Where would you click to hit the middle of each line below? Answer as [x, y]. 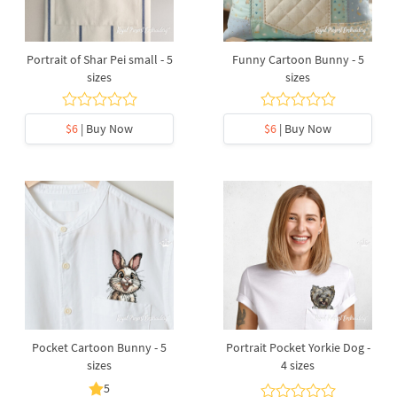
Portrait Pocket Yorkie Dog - [298, 347]
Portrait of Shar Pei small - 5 [99, 59]
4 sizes [298, 365]
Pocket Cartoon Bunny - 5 [99, 347]
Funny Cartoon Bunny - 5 [298, 59]
